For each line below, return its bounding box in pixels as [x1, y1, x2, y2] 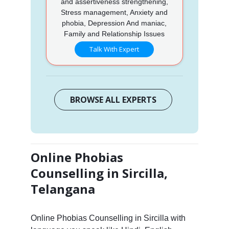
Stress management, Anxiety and [61, 8, 168, 16]
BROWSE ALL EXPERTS [70, 94, 157, 105]
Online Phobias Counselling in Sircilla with [30, 213, 186, 222]
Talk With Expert [89, 44, 140, 54]
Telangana [30, 180, 95, 197]
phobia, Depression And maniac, [62, 18, 167, 27]
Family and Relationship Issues [64, 29, 165, 38]
